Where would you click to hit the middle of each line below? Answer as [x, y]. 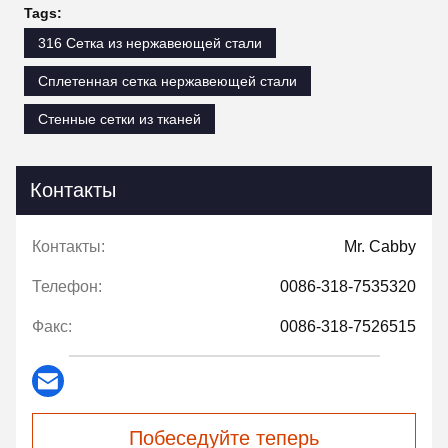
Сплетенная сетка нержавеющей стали [167, 81]
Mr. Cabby [380, 247]
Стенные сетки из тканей [119, 119]
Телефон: [67, 287]
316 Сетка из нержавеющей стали [150, 43]
